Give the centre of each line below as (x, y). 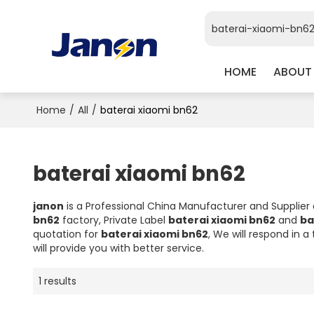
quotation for (67, 234)
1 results (57, 281)
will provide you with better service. (118, 248)
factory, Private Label (114, 220)
